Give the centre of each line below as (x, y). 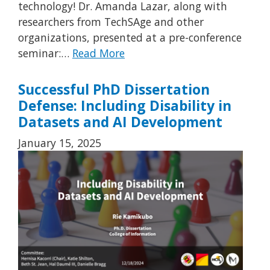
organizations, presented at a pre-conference (130, 37)
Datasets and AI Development (120, 122)
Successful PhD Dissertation (114, 89)
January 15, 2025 (60, 143)
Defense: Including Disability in (125, 105)
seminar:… (45, 53)
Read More (99, 53)
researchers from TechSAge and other (111, 21)
